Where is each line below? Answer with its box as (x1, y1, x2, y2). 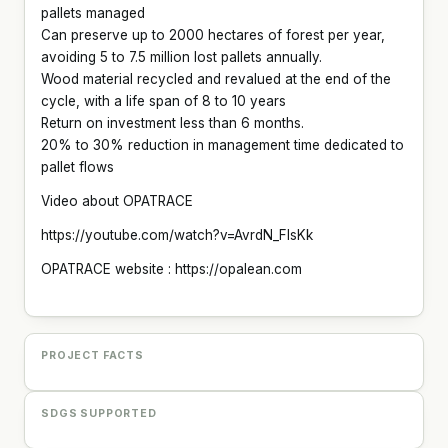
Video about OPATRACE (41, 192, 193, 209)
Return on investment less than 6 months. (41, 114, 304, 131)
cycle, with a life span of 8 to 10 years (41, 92, 286, 109)
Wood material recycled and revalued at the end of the (41, 70, 391, 87)
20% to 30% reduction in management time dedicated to (41, 136, 404, 153)
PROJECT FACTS (41, 348, 144, 362)
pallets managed (41, 4, 145, 21)
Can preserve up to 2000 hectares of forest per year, (41, 26, 385, 43)
